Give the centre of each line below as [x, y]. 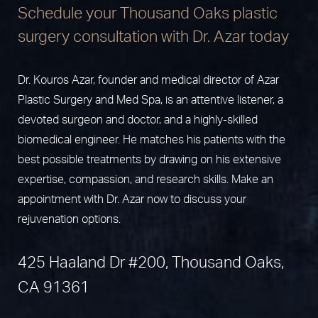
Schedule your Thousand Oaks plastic [148, 14]
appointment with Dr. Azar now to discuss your [132, 200]
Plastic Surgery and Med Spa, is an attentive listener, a [150, 100]
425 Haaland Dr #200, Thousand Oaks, [151, 263]
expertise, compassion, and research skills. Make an [146, 180]
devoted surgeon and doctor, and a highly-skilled [138, 120]
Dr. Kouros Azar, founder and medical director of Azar [148, 81]
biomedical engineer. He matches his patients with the [152, 140]
